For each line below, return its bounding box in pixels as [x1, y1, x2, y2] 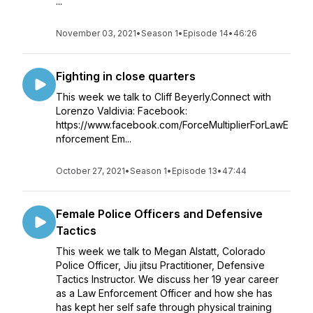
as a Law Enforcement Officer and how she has [56, 287, 272, 299]
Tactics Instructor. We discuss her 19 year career [56, 273, 279, 285]
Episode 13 [172, 166, 217, 176]
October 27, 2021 [56, 166, 125, 176]
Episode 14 [183, 28, 228, 38]
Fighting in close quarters [56, 69, 196, 83]
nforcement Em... [56, 133, 131, 145]
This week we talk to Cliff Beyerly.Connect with [56, 91, 271, 103]
